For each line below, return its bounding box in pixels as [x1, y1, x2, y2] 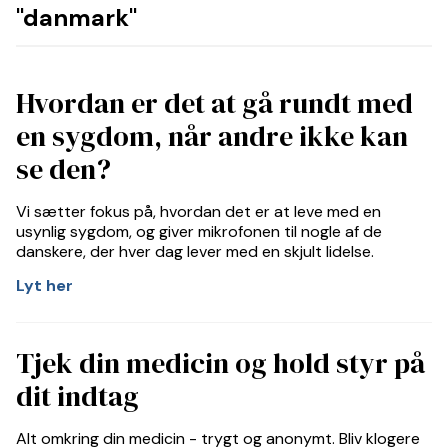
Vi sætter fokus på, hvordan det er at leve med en [16, 201, 381, 222]
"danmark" [16, 2, 137, 33]
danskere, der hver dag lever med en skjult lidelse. [16, 241, 374, 262]
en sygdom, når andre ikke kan [16, 117, 408, 155]
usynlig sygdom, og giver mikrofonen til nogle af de [16, 221, 382, 242]
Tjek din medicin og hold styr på [16, 344, 425, 382]
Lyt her [16, 275, 73, 296]
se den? [16, 150, 111, 188]
